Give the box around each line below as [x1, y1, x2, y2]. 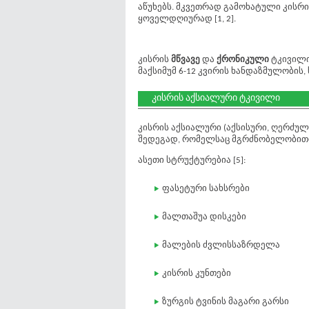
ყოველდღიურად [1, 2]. [138, 14, 236, 23]
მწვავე [171, 55, 202, 64]
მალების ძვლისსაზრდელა [162, 241, 280, 250]
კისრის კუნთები [162, 269, 231, 278]
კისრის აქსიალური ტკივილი [152, 93, 280, 103]
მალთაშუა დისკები [162, 212, 246, 221]
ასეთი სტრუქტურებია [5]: [138, 156, 246, 165]
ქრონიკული [217, 55, 271, 64]
